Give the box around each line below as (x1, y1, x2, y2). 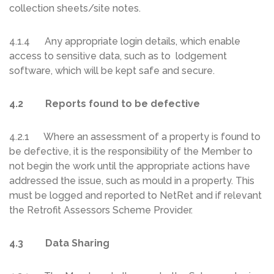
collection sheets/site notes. (9, 2, 141, 15)
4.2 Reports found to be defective (9, 98, 200, 110)
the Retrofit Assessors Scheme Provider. (9, 204, 193, 217)
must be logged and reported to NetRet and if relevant (9, 190, 262, 202)
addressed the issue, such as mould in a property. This (9, 175, 254, 187)
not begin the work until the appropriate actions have (9, 160, 250, 172)
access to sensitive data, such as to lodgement (9, 50, 227, 62)
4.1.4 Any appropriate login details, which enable (9, 35, 240, 48)
